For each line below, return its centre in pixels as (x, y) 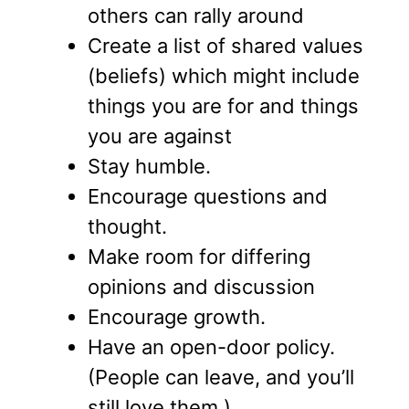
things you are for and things (223, 106)
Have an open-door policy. (211, 347)
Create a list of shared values (225, 46)
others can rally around (196, 16)
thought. (127, 227)
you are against (160, 136)
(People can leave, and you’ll (221, 378)
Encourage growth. (177, 317)
